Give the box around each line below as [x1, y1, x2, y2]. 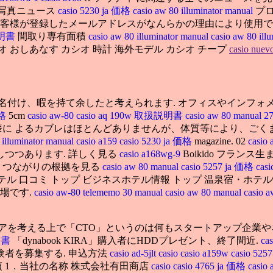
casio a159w [180, 247, 231, 258]
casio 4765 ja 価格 [173, 260, 248, 271]
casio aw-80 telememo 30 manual [34, 186, 163, 197]
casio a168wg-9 [119, 148, 180, 159]
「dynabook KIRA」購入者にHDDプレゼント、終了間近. [13, 235, 261, 246]
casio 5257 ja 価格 [181, 161, 256, 172]
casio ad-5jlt [110, 247, 156, 258]
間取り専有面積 [18, 30, 88, 41]
